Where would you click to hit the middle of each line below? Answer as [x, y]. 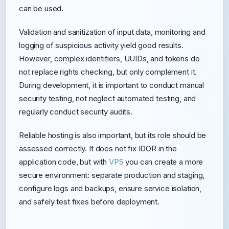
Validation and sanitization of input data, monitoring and [112, 32]
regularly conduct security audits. [76, 112]
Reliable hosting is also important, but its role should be [113, 135]
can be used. [41, 8]
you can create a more [163, 162]
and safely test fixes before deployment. [89, 202]
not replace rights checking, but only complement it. [108, 72]
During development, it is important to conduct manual [112, 85]
